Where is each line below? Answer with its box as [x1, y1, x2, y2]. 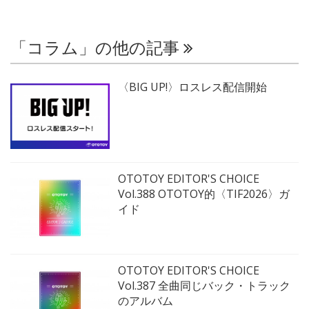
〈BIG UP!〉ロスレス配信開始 [118, 79, 267, 94]
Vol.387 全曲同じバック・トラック [118, 277, 290, 293]
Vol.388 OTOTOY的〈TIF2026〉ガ [118, 186, 290, 201]
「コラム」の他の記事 [10, 38, 183, 58]
